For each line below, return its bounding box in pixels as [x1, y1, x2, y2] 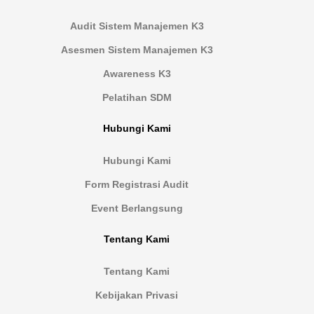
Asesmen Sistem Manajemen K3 [60, 44, 213, 56]
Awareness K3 [102, 68, 171, 80]
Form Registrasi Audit [85, 179, 189, 191]
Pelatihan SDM [102, 92, 172, 104]
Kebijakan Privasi [95, 289, 178, 301]
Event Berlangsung [90, 203, 183, 214]
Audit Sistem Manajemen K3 [69, 20, 204, 32]
